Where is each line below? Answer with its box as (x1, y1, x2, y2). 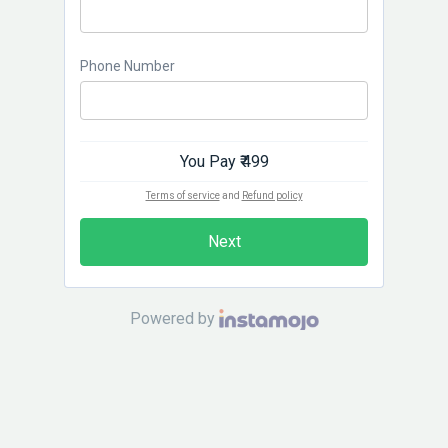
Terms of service (145, 190, 220, 201)
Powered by (129, 308, 215, 328)
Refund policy (241, 190, 303, 201)
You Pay (179, 152, 240, 171)
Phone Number (80, 58, 175, 74)
